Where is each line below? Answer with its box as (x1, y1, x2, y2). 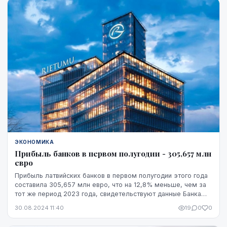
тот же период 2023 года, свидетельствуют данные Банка (15, 190, 201, 198)
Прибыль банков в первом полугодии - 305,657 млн (15, 148, 211, 159)
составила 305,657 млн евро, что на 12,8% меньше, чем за (15, 181, 206, 189)
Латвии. (15, 199, 38, 207)
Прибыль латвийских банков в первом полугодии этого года (15, 172, 208, 180)
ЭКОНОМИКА (15, 139, 54, 145)
